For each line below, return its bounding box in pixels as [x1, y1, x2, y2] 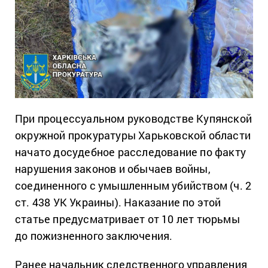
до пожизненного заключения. [15, 229, 173, 243]
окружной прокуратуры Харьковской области [15, 128, 251, 143]
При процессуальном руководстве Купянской [15, 111, 252, 126]
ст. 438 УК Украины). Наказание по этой [15, 195, 221, 210]
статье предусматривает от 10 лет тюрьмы [15, 212, 240, 227]
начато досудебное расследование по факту [15, 145, 246, 160]
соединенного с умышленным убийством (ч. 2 [15, 178, 252, 193]
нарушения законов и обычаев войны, [15, 162, 211, 176]
